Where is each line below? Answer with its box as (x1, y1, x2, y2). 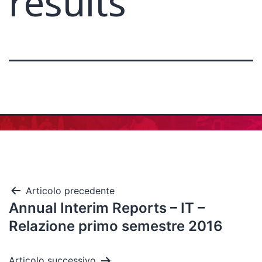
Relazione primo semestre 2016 (9, 218, 223, 235)
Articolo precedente (26, 185, 115, 196)
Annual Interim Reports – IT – (9, 199, 205, 216)
